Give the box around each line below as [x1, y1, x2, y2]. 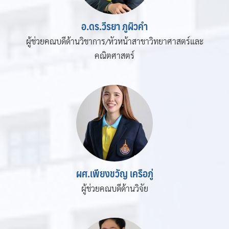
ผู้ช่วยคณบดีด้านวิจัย [81, 182, 148, 194]
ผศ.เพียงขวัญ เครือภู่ [76, 164, 153, 182]
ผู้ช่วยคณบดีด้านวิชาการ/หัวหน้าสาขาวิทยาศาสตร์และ [26, 35, 203, 47]
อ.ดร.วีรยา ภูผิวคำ [81, 17, 148, 35]
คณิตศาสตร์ [95, 50, 134, 61]
